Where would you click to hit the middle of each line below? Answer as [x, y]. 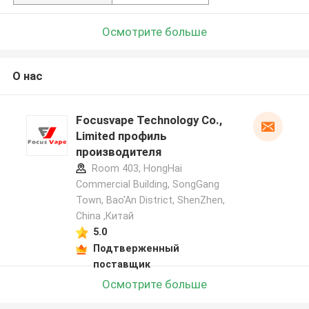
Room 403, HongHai [135, 169]
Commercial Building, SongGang [147, 185]
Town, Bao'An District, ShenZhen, [150, 200]
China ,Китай [104, 216]
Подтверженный [136, 248]
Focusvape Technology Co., [149, 120]
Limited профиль [121, 136]
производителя [118, 152]
